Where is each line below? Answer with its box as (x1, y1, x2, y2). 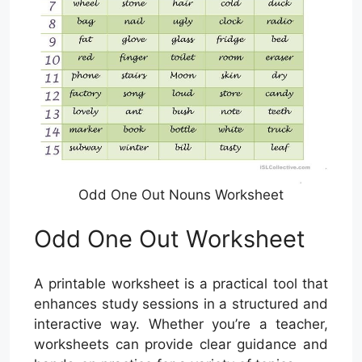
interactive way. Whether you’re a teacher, (34, 315, 328, 332)
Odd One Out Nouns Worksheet (78, 186, 284, 203)
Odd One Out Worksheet (34, 225, 305, 254)
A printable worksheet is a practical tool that (34, 275, 328, 292)
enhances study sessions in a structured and (34, 295, 328, 312)
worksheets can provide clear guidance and (34, 335, 328, 352)
